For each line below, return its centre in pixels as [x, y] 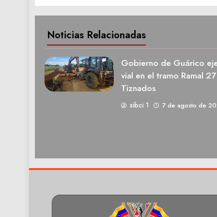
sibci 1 [139, 105]
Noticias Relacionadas [96, 35]
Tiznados [138, 88]
